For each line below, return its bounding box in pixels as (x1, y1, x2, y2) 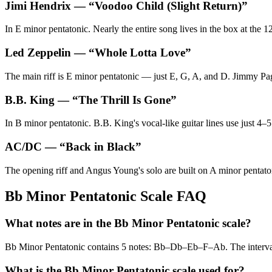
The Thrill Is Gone (78, 93, 171, 106)
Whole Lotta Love (95, 46, 185, 59)
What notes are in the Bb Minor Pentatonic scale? (5, 216, 251, 229)
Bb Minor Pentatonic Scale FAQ (5, 188, 206, 204)
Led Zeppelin (5, 46, 71, 59)
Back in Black (66, 140, 135, 153)
